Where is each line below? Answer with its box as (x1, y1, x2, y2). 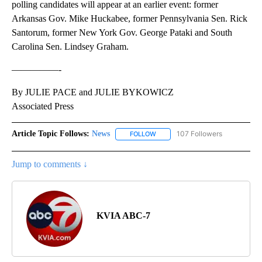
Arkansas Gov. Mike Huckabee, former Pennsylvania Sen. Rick (12, 13, 247, 24)
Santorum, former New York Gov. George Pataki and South (12, 27, 232, 38)
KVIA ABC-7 (96, 210, 150, 220)
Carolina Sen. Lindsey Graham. (12, 42, 129, 52)
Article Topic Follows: (12, 129, 89, 139)
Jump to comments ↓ (12, 158, 88, 169)
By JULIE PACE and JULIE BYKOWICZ (12, 87, 174, 98)
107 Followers (177, 129, 222, 139)
